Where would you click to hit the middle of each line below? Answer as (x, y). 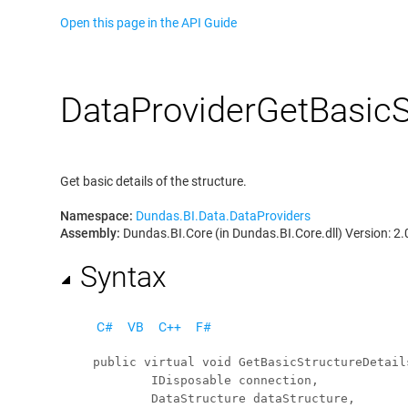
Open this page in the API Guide (148, 23)
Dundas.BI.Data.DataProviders (223, 216)
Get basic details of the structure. (153, 181)
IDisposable (191, 380)
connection (275, 380)
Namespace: (97, 216)
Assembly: (90, 233)
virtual (169, 362)
